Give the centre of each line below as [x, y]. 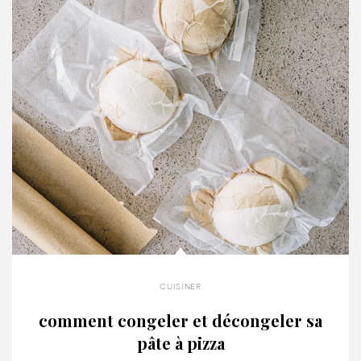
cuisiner [180, 286]
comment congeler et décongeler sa [180, 320]
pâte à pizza [180, 342]
